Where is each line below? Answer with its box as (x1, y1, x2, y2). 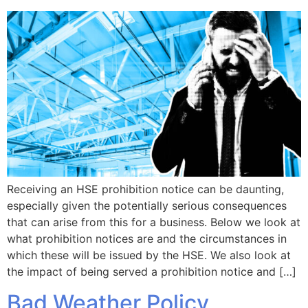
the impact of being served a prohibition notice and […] (7, 265, 296, 279)
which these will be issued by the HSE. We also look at (7, 248, 291, 263)
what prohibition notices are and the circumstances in (7, 232, 287, 246)
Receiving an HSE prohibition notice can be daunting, (7, 182, 284, 197)
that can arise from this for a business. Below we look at (7, 215, 300, 230)
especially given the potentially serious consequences (7, 199, 287, 213)
